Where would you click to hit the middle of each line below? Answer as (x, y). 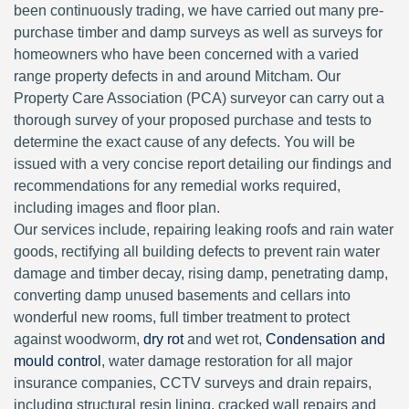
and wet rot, (225, 339)
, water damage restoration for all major (227, 361)
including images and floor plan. (117, 208)
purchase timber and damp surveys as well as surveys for (198, 32)
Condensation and (325, 339)
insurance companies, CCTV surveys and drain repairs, (193, 383)
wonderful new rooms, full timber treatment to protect (182, 317)
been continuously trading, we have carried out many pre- (199, 10)
